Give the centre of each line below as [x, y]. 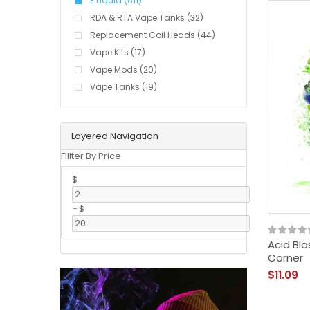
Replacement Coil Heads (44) [153, 35]
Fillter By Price [91, 156]
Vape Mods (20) [124, 70]
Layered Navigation [115, 136]
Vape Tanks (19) [124, 87]
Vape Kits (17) [118, 52]
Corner [285, 258]
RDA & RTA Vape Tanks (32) [147, 18]
